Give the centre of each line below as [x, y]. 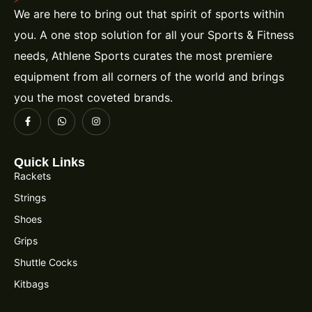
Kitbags [31, 283]
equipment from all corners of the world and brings [149, 76]
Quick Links [49, 162]
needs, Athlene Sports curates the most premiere [143, 55]
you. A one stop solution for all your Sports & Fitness [154, 34]
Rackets [32, 175]
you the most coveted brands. [93, 97]
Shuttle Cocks [46, 262]
